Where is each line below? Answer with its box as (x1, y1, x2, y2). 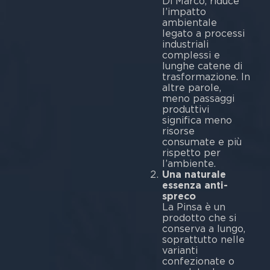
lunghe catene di (162, 60, 242, 72)
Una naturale (162, 169, 226, 181)
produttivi (162, 104, 209, 116)
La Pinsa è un (162, 201, 225, 213)
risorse (162, 125, 195, 137)
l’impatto (162, 6, 206, 18)
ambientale (162, 17, 217, 29)
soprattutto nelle (162, 234, 245, 246)
